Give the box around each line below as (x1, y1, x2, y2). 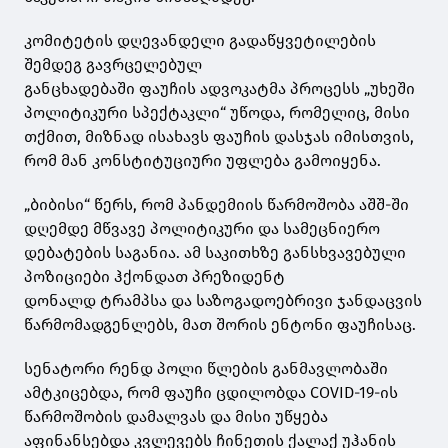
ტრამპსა (100, 290, 167, 310)
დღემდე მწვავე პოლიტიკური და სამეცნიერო (24, 218, 380, 238)
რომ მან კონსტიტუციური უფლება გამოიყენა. (24, 150, 381, 170)
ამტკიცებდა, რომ (24, 382, 164, 402)
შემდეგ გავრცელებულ (24, 54, 202, 74)
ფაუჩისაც (337, 314, 412, 334)
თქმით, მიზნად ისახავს (24, 126, 213, 146)
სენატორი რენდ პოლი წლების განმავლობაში (24, 358, 388, 378)
